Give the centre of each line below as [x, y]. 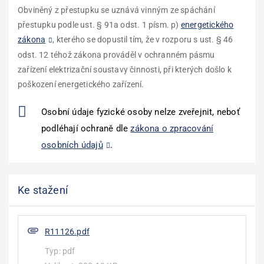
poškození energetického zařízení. [81, 84]
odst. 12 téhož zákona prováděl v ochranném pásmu [116, 55]
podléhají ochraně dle [86, 128]
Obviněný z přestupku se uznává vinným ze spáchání [116, 10]
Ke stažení [43, 190]
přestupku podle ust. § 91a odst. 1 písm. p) [99, 25]
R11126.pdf [67, 232]
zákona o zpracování [172, 128]
